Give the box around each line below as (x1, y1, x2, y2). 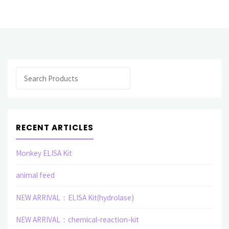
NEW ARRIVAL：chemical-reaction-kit (15, 215, 139, 225)
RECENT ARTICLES (15, 122, 94, 133)
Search (15, 68, 38, 79)
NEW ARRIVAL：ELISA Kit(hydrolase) (15, 192, 134, 202)
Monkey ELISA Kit (15, 148, 72, 158)
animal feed (15, 170, 55, 180)
